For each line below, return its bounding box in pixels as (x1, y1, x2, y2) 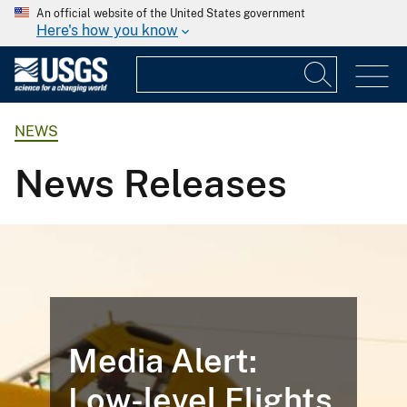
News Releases (15, 161, 287, 206)
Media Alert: (67, 342, 257, 381)
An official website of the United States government (36, 7, 305, 20)
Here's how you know (36, 22, 178, 39)
